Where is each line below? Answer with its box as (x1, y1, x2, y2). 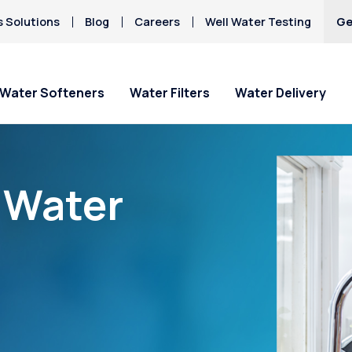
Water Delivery (235, 84, 326, 102)
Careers (134, 14, 181, 29)
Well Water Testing (205, 14, 312, 29)
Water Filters (130, 84, 210, 102)
